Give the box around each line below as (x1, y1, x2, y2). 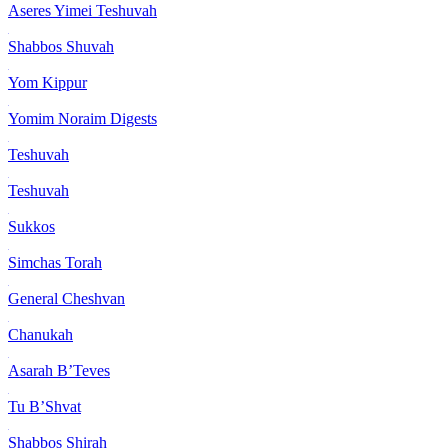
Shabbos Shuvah (8, 38, 114, 56)
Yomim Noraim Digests (8, 110, 157, 128)
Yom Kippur (8, 74, 87, 92)
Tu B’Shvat (8, 398, 81, 416)
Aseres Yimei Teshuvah (8, 2, 157, 20)
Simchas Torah (8, 254, 102, 272)
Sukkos (8, 218, 55, 236)
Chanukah (8, 326, 73, 344)
